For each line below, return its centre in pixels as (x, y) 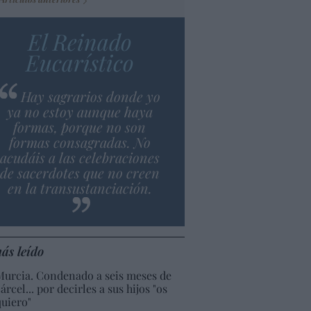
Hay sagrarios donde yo (90, 96)
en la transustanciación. (79, 187)
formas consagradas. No (79, 142)
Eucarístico (79, 62)
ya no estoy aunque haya (79, 111)
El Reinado (79, 41)
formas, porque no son (80, 126)
